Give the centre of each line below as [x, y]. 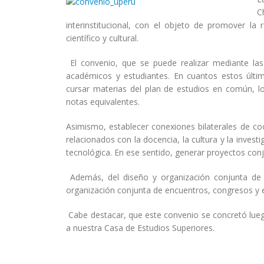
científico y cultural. [102, 38]
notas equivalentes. [103, 102]
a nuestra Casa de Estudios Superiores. [140, 228]
